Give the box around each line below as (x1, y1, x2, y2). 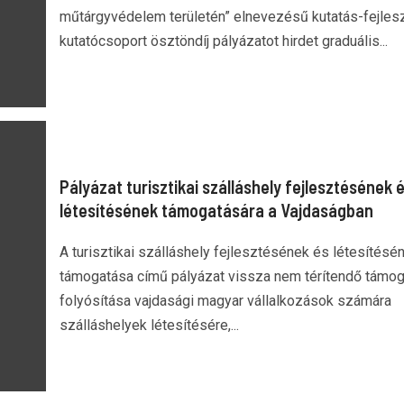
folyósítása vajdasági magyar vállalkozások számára (59, 292, 391, 309)
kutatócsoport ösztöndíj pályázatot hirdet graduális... (59, 32, 388, 50)
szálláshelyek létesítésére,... (59, 317, 239, 334)
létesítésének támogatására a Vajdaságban (59, 199, 373, 221)
